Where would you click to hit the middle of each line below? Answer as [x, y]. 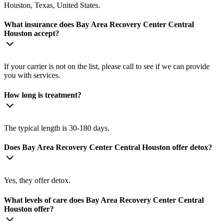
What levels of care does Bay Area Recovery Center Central [104, 200]
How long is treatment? [43, 95]
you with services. [32, 75]
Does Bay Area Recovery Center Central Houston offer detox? [108, 147]
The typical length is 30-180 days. [57, 128]
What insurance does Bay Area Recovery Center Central [99, 24]
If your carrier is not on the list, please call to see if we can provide [107, 67]
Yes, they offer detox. [37, 181]
